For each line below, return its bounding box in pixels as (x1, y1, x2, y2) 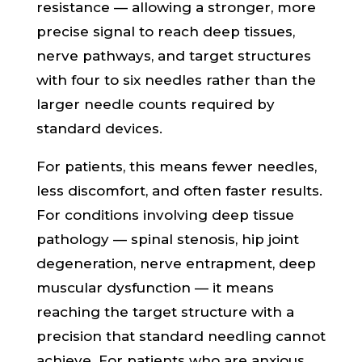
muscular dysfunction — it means (36, 280, 274, 296)
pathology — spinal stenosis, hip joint (36, 231, 299, 247)
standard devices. (36, 120, 162, 137)
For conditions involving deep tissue (36, 207, 294, 223)
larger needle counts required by (36, 96, 275, 112)
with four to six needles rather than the (36, 72, 316, 88)
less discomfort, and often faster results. (36, 183, 322, 199)
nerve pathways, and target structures (36, 48, 311, 64)
